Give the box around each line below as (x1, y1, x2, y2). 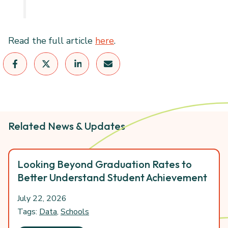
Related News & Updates (8, 120, 125, 133)
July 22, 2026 (17, 193, 67, 205)
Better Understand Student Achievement (17, 171, 207, 184)
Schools (61, 206, 89, 218)
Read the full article (8, 34, 95, 47)
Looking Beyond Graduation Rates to (17, 158, 192, 171)
